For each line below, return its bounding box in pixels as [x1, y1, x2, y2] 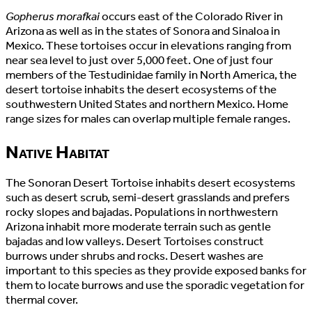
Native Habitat [6, 141, 109, 163]
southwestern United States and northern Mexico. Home [6, 97, 288, 112]
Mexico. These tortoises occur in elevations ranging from [6, 38, 291, 54]
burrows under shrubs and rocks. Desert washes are [6, 249, 263, 264]
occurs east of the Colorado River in [100, 9, 283, 24]
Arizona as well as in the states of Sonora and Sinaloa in [6, 24, 280, 39]
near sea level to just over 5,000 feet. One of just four [6, 53, 273, 68]
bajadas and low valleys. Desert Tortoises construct [6, 234, 264, 249]
